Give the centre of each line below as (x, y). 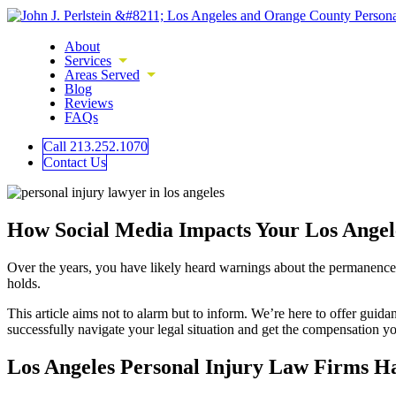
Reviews (89, 103)
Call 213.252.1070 (95, 146)
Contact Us (75, 162)
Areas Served (102, 75)
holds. (24, 283)
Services (88, 61)
